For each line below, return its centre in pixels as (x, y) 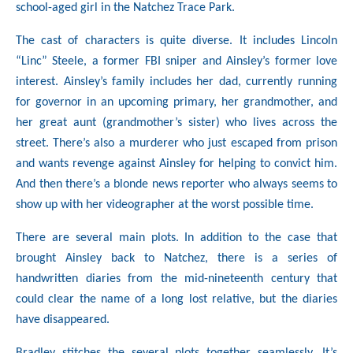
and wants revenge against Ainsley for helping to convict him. (176, 164)
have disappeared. (63, 320)
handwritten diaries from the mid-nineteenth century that (176, 279)
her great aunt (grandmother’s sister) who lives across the (176, 123)
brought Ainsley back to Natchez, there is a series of (176, 259)
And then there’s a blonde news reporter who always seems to (176, 185)
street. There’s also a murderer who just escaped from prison (176, 144)
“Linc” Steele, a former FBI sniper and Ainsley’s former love (176, 62)
